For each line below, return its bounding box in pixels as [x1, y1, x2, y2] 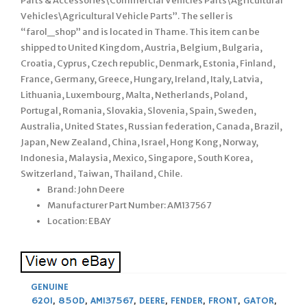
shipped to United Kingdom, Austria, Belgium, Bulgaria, [21, 41, 262, 53]
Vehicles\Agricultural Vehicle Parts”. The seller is [21, 10, 233, 22]
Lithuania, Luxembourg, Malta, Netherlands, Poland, [21, 88, 247, 101]
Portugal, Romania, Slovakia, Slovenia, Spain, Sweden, [21, 104, 256, 116]
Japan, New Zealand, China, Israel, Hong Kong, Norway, [21, 136, 258, 148]
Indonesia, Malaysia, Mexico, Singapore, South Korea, [21, 151, 253, 164]
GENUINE [31, 280, 69, 293]
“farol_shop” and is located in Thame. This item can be [21, 25, 260, 38]
